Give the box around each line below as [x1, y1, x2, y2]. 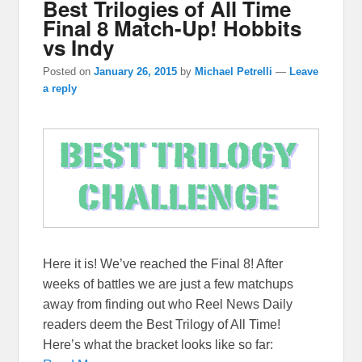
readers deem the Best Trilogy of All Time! [43, 317, 281, 331]
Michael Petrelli [195, 65, 273, 78]
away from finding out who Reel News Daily [43, 297, 293, 311]
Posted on [43, 65, 95, 78]
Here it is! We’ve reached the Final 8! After [43, 256, 284, 271]
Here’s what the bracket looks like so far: [43, 337, 274, 351]
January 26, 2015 [94, 65, 178, 78]
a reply [43, 82, 78, 95]
